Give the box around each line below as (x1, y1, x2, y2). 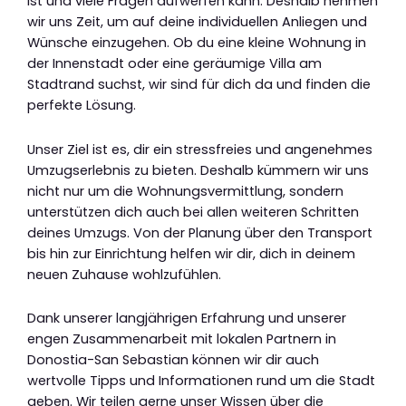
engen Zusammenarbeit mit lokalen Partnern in (27, 330, 336, 349)
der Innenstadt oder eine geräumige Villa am (27, 54, 322, 73)
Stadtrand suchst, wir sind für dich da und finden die (27, 75, 371, 94)
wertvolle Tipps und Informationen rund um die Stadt (27, 372, 375, 391)
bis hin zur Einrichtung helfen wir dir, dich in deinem (27, 244, 355, 263)
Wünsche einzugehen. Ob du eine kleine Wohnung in (27, 34, 366, 53)
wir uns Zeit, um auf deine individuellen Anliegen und (27, 13, 367, 32)
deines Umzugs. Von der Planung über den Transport (27, 223, 372, 242)
